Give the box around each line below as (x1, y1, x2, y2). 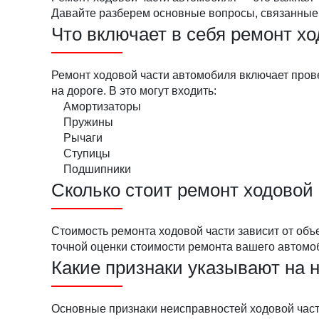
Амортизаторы (63, 100, 141, 113)
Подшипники (63, 163, 131, 175)
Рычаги (63, 132, 103, 144)
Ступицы (63, 147, 110, 159)
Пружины (63, 116, 113, 128)
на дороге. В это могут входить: (51, 85, 216, 97)
